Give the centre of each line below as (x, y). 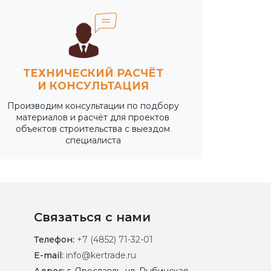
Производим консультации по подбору (93, 106)
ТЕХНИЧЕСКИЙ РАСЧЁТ (93, 73)
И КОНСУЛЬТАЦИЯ (93, 85)
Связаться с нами (92, 217)
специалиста (93, 140)
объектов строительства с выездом (93, 129)
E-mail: (50, 255)
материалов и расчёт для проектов (93, 117)
